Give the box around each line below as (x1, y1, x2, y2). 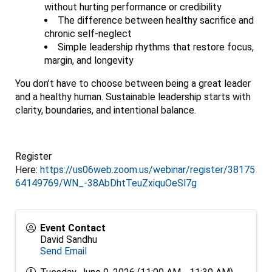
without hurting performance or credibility (44, 1, 224, 13)
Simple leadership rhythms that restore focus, (58, 41, 254, 53)
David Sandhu (40, 234, 97, 246)
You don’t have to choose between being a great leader (15, 78, 251, 90)
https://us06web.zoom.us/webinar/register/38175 (40, 164, 255, 176)
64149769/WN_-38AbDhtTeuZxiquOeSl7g (15, 177, 197, 189)
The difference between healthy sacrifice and (58, 15, 254, 27)
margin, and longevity (44, 55, 136, 67)
